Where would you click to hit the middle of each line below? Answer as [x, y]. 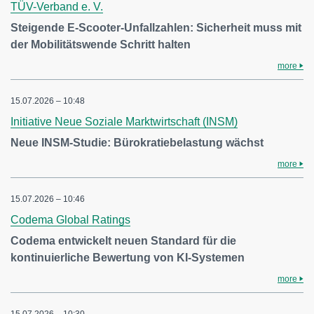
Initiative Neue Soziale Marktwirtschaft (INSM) [124, 121]
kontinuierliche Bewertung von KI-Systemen [128, 257]
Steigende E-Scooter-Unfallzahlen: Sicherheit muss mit [156, 27]
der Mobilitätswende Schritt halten [101, 44]
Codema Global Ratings [70, 219]
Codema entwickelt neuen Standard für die [123, 240]
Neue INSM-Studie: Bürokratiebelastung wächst [137, 142]
